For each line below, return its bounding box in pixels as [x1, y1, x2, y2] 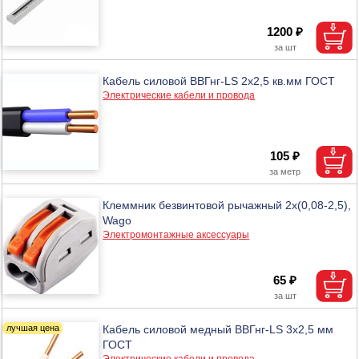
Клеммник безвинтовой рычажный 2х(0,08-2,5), [103, 198, 352, 212]
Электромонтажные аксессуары [103, 228, 250, 240]
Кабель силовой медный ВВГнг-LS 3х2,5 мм [103, 322, 334, 336]
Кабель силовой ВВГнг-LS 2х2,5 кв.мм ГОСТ [103, 74, 336, 87]
